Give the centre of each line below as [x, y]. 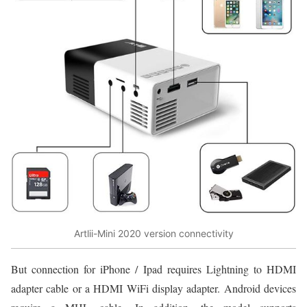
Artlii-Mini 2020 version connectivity [153, 234]
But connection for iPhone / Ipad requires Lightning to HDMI [153, 269]
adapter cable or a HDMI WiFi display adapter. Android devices [153, 288]
